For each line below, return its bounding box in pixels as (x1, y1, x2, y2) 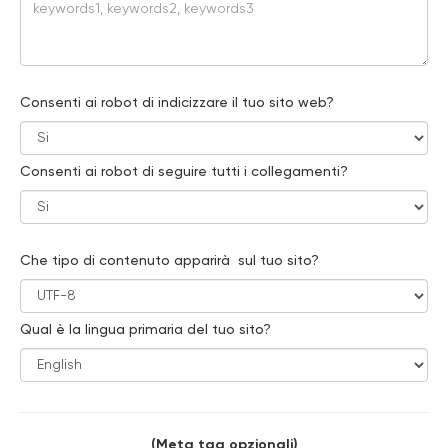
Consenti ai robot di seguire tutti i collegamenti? (20, 165, 348, 179)
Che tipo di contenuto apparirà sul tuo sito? (20, 254, 319, 268)
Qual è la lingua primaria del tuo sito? (20, 323, 271, 337)
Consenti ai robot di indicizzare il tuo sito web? (20, 96, 334, 110)
